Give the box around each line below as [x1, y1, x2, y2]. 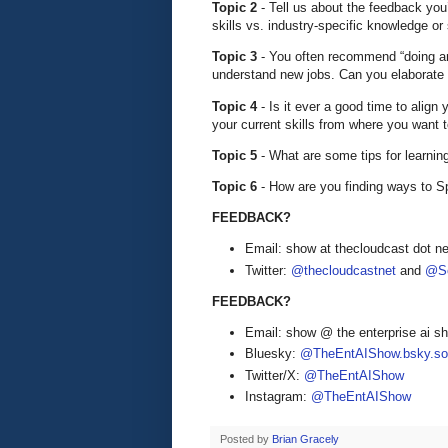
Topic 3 [212, 49, 261, 65]
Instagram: [245, 388, 311, 404]
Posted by [220, 432, 272, 445]
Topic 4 [212, 98, 261, 114]
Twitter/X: [245, 367, 304, 383]
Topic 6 [212, 178, 261, 194]
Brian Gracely [272, 432, 342, 445]
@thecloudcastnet [291, 262, 396, 278]
